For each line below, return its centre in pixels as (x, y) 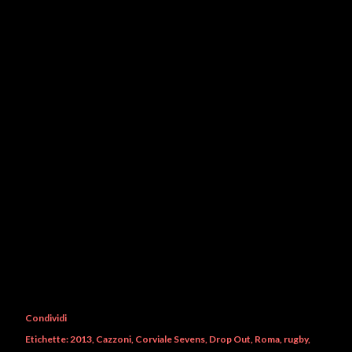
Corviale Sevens (170, 339)
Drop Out (230, 339)
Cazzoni (114, 339)
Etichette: (47, 339)
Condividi (46, 318)
